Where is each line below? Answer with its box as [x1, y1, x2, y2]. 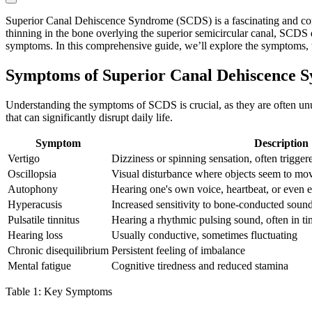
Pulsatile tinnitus [8, 214, 79, 226]
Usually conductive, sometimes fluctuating [111, 229, 297, 242]
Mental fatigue [8, 260, 71, 272]
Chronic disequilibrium [8, 244, 109, 257]
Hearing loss [8, 229, 63, 242]
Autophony [8, 183, 58, 196]
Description [254, 137, 309, 150]
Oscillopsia [8, 168, 56, 180]
